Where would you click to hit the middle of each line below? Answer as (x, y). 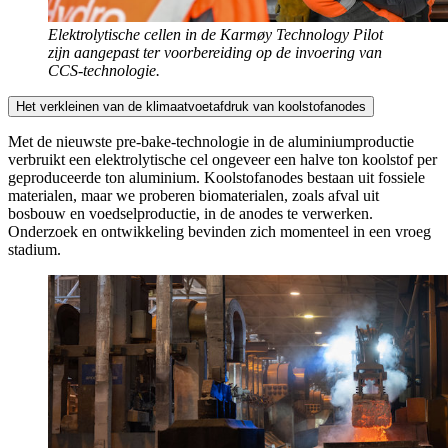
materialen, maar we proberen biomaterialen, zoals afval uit (193, 196)
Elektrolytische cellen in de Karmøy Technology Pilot (215, 35)
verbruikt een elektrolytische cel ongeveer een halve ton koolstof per (222, 160)
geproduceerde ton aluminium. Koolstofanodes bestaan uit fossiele (216, 178)
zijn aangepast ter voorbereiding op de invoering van (215, 53)
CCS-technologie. (104, 71)
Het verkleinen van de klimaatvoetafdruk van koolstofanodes (191, 107)
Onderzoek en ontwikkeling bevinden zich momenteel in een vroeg (219, 232)
